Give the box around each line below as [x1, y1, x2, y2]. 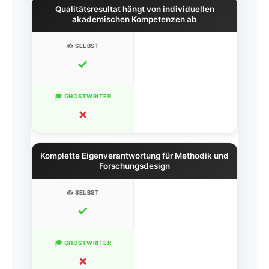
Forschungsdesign [99, 161, 170, 171]
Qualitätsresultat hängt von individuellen [55, 4, 214, 14]
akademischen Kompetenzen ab [72, 14, 197, 25]
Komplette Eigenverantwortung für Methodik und [40, 151, 229, 161]
